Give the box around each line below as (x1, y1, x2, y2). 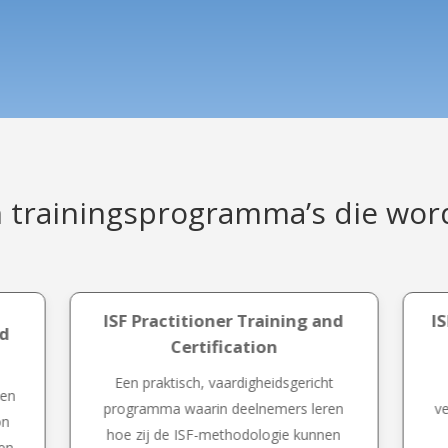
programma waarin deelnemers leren (104, 399, 344, 419)
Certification (170, 335, 278, 359)
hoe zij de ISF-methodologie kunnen (107, 425, 341, 445)
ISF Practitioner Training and (104, 309, 344, 333)
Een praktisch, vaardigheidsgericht (114, 373, 334, 393)
